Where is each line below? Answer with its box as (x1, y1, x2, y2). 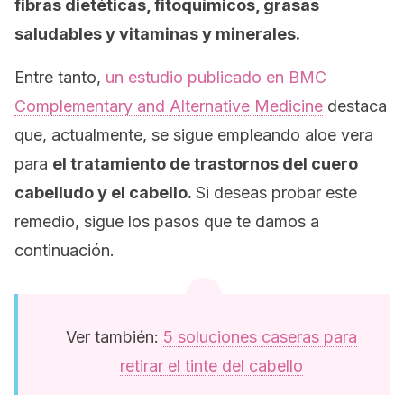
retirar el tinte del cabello (119, 356, 303, 375)
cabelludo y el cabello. (14, 183, 196, 202)
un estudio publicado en (106, 68, 284, 87)
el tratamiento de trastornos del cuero (52, 154, 358, 173)
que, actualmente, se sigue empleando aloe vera (14, 125, 373, 144)
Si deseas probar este (196, 183, 357, 202)
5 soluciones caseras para (162, 327, 357, 346)
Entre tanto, (14, 68, 106, 87)
